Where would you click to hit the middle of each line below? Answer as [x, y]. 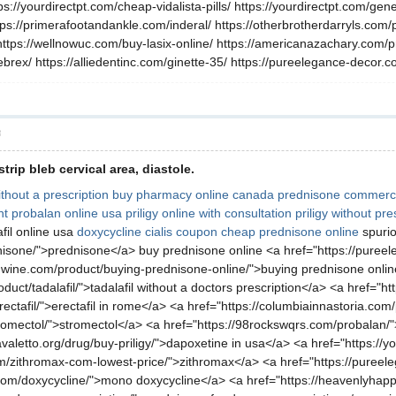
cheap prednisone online [290, 232]
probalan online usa [67, 213]
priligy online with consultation [209, 213]
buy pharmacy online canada [193, 194]
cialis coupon [181, 232]
